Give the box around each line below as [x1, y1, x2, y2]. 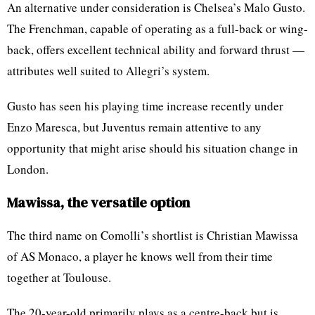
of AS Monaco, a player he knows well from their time [7, 248, 273, 265]
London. [7, 161, 49, 178]
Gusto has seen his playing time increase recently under [7, 98, 283, 115]
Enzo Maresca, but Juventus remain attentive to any [7, 119, 262, 136]
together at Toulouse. [7, 269, 111, 286]
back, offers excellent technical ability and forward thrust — [7, 41, 304, 58]
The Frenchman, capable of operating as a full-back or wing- [7, 20, 308, 37]
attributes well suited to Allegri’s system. [7, 63, 210, 79]
